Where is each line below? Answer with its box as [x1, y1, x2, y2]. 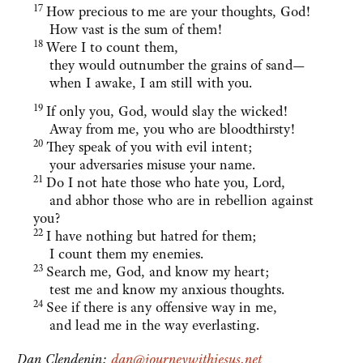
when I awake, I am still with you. [33, 74, 252, 92]
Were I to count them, [46, 38, 178, 57]
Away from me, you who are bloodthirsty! [33, 120, 295, 139]
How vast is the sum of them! [33, 20, 222, 39]
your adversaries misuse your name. [33, 156, 255, 174]
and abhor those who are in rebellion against [33, 191, 314, 210]
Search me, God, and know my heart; [46, 263, 270, 281]
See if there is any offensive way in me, [46, 298, 277, 317]
